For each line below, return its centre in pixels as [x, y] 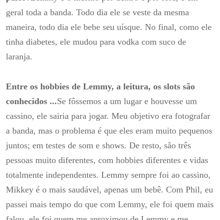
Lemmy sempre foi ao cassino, [156, 175]
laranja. [19, 56]
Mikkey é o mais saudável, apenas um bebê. [86, 190]
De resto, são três [160, 146]
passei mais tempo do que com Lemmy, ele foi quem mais [110, 205]
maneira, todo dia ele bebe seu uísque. [75, 27]
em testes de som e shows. [81, 146]
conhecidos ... [31, 101]
